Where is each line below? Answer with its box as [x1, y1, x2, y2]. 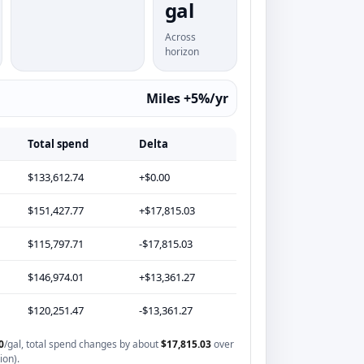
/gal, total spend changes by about [3, 337, 161, 351]
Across [164, 30, 196, 44]
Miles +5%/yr [146, 89, 228, 107]
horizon [164, 45, 199, 58]
